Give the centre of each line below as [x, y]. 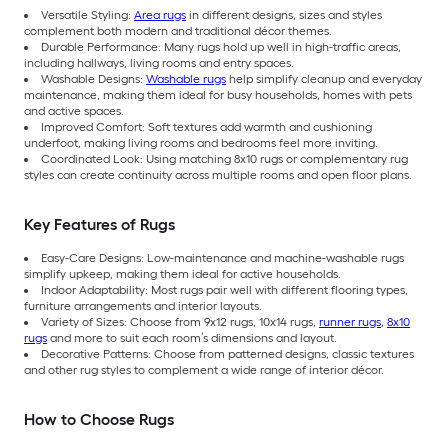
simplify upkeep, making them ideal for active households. [182, 274]
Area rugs [160, 15]
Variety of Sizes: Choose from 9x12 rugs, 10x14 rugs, [180, 322]
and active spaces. [74, 111]
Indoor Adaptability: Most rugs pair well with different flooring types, [224, 290]
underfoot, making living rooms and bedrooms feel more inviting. [201, 143]
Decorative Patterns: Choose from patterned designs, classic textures [227, 354]
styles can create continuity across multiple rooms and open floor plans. [218, 175]
